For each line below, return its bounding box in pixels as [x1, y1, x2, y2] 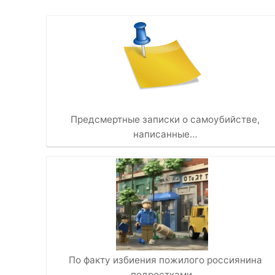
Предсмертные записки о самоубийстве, [71, 113, 260, 125]
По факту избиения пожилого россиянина [68, 254, 262, 266]
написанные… [133, 128, 198, 140]
